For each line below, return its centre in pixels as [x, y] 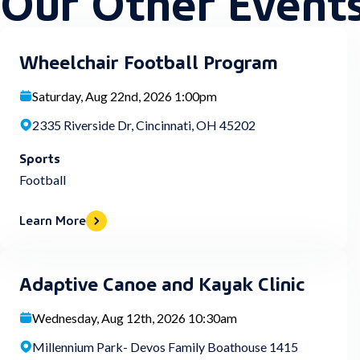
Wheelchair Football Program [149, 60]
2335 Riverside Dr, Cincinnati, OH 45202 [144, 125]
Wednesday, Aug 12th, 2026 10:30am [135, 318]
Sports [40, 157]
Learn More [53, 219]
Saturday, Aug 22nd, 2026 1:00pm [125, 96]
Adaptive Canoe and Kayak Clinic [162, 282]
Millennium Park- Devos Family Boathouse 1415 [165, 347]
